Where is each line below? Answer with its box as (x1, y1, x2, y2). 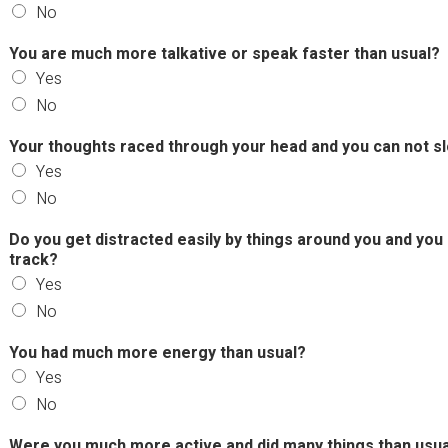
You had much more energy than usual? (8, 340, 306, 365)
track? (8, 247, 58, 272)
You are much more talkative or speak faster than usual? (8, 41, 440, 66)
